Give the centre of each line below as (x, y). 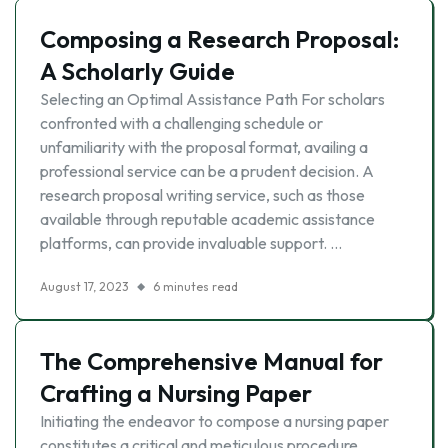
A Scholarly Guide (137, 71)
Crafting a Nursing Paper (176, 393)
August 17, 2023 (84, 286)
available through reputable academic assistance (207, 219)
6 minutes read (195, 286)
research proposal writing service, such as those (202, 195)
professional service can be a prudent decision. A (207, 171)
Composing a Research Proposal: (219, 39)
